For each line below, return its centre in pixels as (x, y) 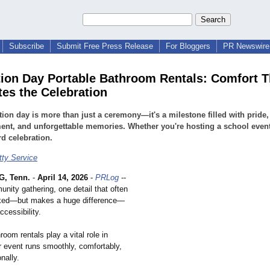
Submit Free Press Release (105, 46)
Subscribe (27, 46)
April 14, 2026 (63, 178)
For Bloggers (188, 46)
